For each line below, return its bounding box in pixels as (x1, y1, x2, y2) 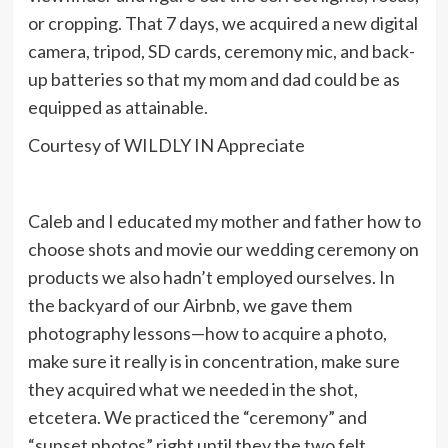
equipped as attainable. (27, 95, 208, 118)
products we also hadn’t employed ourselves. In (27, 265, 395, 288)
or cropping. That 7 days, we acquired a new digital (27, 11, 418, 34)
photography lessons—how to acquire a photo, (27, 321, 387, 344)
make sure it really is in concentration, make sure (27, 349, 400, 372)
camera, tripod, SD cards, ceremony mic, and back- (27, 39, 415, 62)
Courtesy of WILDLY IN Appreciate (27, 133, 305, 156)
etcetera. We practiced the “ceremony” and (27, 405, 367, 428)
